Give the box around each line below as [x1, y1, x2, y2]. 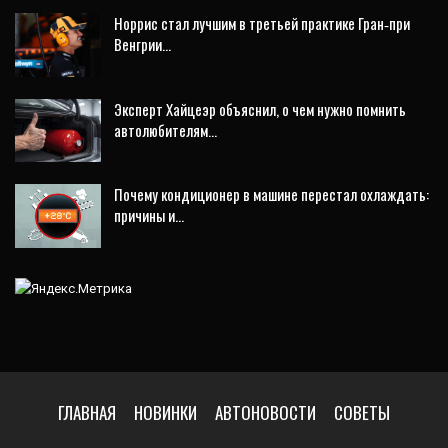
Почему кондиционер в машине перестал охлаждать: [114, 183, 429, 206]
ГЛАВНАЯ [58, 399, 116, 425]
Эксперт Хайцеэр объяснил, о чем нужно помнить [114, 97, 406, 120]
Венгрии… [114, 32, 171, 55]
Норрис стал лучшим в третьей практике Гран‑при [114, 11, 410, 34]
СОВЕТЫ [334, 399, 390, 425]
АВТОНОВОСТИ [215, 399, 316, 425]
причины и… [114, 204, 184, 227]
